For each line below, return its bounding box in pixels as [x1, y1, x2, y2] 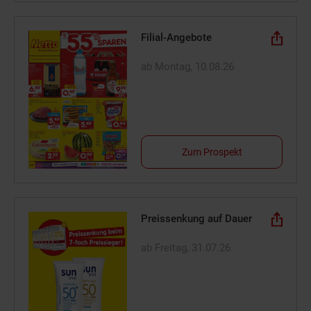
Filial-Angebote [141, 31, 212, 44]
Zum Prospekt [181, 146, 242, 158]
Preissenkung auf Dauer [141, 212, 253, 225]
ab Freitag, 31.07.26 [141, 241, 231, 254]
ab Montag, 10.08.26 [141, 60, 235, 73]
